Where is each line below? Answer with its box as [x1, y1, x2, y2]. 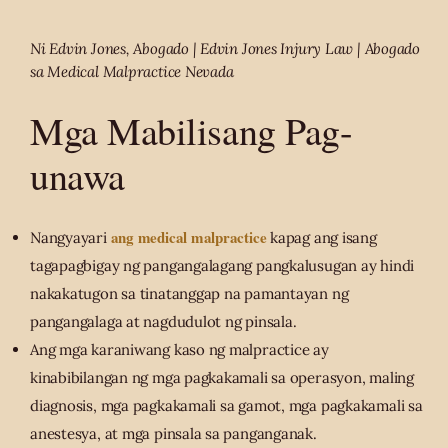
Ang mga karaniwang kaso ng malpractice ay [30, 340, 329, 360]
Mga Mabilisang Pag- [30, 105, 353, 157]
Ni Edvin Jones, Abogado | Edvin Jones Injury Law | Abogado [30, 39, 420, 59]
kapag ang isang [266, 228, 377, 248]
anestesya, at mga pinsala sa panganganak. [30, 424, 317, 444]
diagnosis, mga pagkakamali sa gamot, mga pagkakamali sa [30, 396, 423, 416]
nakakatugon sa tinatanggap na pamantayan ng [30, 284, 349, 304]
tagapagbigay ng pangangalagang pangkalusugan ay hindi [30, 256, 415, 276]
